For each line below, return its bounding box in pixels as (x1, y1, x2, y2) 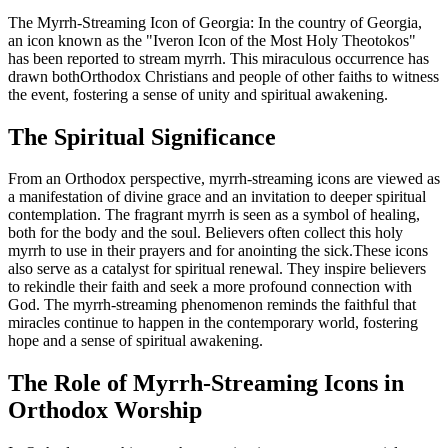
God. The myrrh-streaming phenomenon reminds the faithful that (8, 296, 416, 314)
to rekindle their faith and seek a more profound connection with (8, 278, 412, 296)
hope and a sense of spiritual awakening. (8, 332, 263, 350)
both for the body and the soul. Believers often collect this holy (8, 224, 403, 242)
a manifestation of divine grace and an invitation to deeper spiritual (8, 188, 426, 206)
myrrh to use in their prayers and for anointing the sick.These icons (8, 242, 428, 260)
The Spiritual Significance (8, 123, 276, 150)
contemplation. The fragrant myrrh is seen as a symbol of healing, (8, 206, 420, 224)
